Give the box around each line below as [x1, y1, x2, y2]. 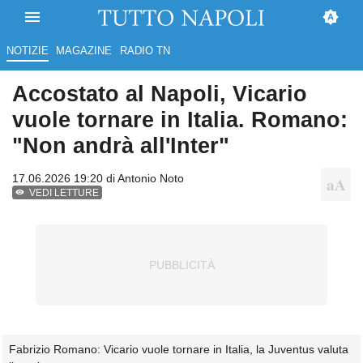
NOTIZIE [6, 45, 49, 58]
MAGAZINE [56, 45, 113, 58]
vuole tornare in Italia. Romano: [12, 107, 348, 133]
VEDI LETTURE [29, 187, 100, 199]
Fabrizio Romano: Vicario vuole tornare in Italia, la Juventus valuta [9, 343, 348, 357]
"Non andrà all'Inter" [12, 133, 229, 159]
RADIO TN [119, 45, 170, 58]
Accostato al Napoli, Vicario [12, 81, 307, 107]
